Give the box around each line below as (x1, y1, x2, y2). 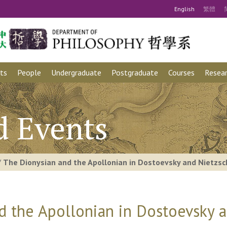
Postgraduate (111, 67, 158, 78)
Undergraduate (51, 67, 101, 78)
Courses (168, 67, 195, 78)
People (17, 67, 41, 78)
